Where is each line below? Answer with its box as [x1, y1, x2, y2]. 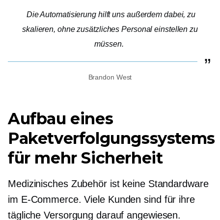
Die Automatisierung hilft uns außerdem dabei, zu [26, 10, 196, 19]
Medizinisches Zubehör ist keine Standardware [8, 178, 209, 190]
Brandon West [88, 73, 132, 82]
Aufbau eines [8, 109, 113, 129]
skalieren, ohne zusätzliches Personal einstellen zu [22, 25, 198, 34]
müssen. [94, 40, 124, 49]
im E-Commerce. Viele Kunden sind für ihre [8, 194, 195, 205]
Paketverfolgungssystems [8, 129, 215, 148]
